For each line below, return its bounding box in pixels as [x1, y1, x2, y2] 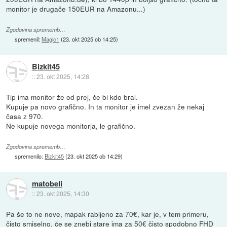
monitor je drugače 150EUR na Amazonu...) [6, 3, 146, 14]
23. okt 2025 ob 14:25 [63, 34, 117, 43]
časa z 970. [6, 110, 44, 121]
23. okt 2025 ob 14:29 [67, 152, 121, 161]
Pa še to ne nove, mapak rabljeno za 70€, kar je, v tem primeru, [6, 208, 209, 219]
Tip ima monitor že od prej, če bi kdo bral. [6, 91, 138, 102]
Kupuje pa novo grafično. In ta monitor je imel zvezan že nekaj [6, 101, 205, 111]
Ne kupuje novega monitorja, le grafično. [6, 120, 136, 131]
